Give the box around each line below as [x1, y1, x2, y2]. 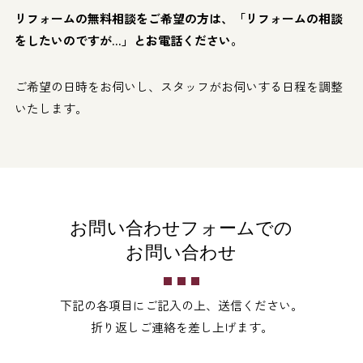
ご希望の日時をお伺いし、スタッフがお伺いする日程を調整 [14, 77, 343, 95]
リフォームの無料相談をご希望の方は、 [14, 9, 233, 27]
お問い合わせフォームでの [70, 217, 293, 238]
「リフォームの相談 [233, 9, 343, 27]
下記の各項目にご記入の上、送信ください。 [60, 296, 303, 314]
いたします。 [14, 99, 88, 117]
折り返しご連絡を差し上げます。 [90, 318, 273, 335]
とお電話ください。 [133, 31, 243, 49]
